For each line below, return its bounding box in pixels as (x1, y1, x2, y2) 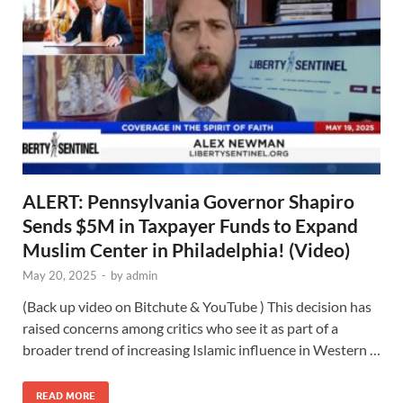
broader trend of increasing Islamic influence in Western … (22, 341, 381, 359)
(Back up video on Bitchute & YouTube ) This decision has (22, 298, 372, 316)
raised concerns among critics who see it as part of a (22, 319, 338, 337)
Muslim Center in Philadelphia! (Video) (22, 238, 350, 262)
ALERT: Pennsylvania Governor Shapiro (22, 190, 354, 213)
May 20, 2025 (22, 268, 97, 283)
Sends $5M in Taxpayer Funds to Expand (22, 214, 358, 237)
